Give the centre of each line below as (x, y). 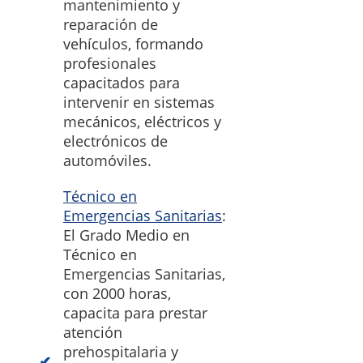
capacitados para (122, 83)
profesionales (110, 64)
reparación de (111, 25)
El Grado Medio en (126, 235)
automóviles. (107, 161)
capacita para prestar (135, 313)
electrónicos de (115, 141)
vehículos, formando (133, 44)
